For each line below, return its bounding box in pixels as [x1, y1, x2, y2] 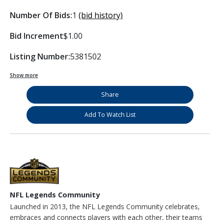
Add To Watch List [84, 110, 136, 119]
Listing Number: [10, 51, 70, 62]
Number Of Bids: [10, 9, 72, 21]
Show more [10, 71, 38, 79]
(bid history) [79, 9, 123, 21]
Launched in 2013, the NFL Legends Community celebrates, [10, 201, 200, 211]
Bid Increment [10, 30, 63, 41]
